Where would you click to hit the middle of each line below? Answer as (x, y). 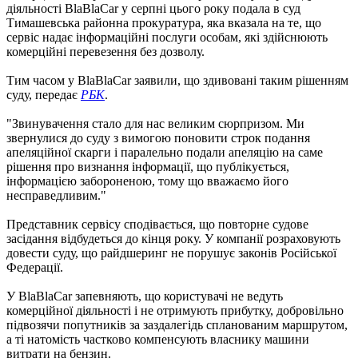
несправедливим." (56, 195)
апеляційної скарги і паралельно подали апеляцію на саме (165, 152)
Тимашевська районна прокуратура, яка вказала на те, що (164, 22)
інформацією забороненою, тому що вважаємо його (147, 181)
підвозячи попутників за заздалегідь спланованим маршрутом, (177, 324)
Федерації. (35, 267)
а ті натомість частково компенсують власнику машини (158, 339)
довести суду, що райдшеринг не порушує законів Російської (171, 253)
